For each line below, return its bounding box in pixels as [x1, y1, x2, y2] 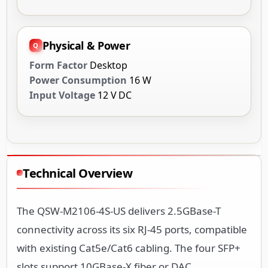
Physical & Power [42, 38, 130, 53]
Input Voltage [29, 88, 95, 102]
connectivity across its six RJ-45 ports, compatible [17, 222, 247, 236]
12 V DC [98, 88, 132, 102]
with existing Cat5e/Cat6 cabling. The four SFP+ [17, 240, 240, 255]
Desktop [90, 58, 127, 72]
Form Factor [29, 58, 87, 72]
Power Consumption [29, 73, 127, 87]
